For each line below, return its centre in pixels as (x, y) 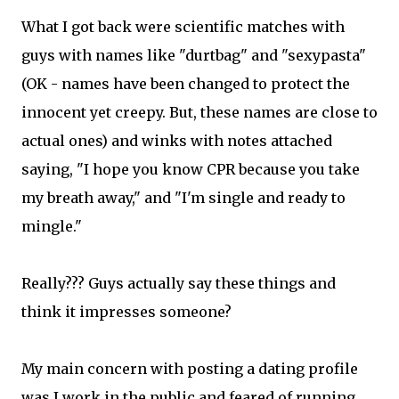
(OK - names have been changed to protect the (186, 83)
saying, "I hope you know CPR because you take (191, 169)
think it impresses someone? (126, 311)
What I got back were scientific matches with (183, 26)
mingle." (52, 226)
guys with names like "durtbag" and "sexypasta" (194, 55)
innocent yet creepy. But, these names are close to (199, 112)
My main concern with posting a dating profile (190, 368)
